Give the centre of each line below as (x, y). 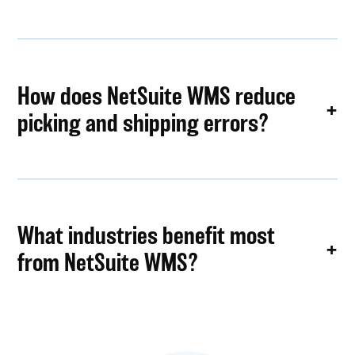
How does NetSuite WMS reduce (157, 95)
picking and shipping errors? (143, 122)
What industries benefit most (147, 235)
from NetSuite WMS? (108, 262)
